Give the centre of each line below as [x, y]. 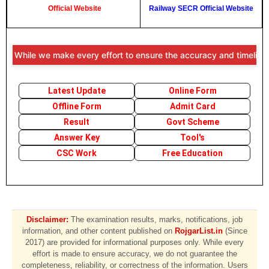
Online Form [192, 91]
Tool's [192, 138]
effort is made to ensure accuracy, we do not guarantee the [134, 254]
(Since [235, 231]
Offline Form [77, 106]
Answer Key [77, 138]
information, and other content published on [98, 231]
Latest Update [77, 91]
